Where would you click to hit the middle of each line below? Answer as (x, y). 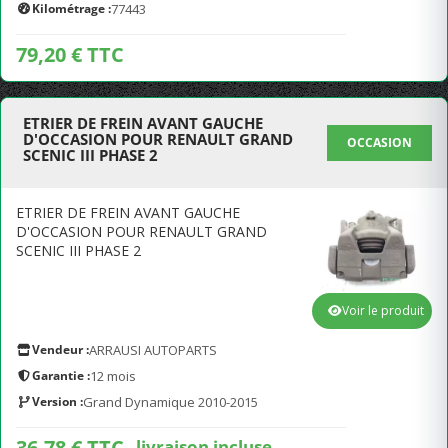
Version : (57, 401)
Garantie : (61, 375)
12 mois (113, 376)
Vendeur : (60, 349)
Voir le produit (383, 310)
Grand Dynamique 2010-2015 (170, 402)
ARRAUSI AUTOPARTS (153, 350)
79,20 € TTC (70, 54)
